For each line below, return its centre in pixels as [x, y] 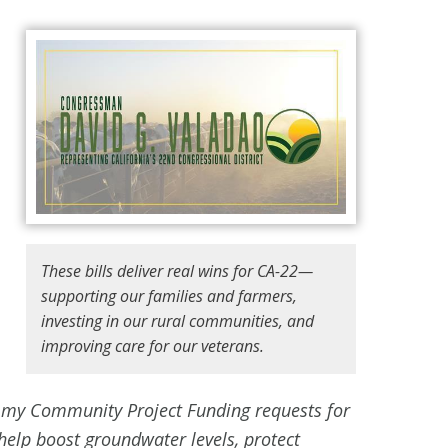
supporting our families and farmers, [169, 296]
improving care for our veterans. [152, 346]
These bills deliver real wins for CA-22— [177, 271]
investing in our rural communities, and [177, 321]
